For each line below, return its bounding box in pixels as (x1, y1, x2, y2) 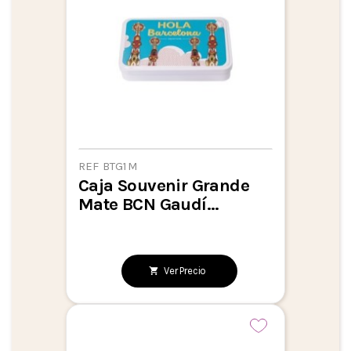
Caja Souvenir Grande (78, 174, 249, 196)
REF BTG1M (78, 158, 138, 173)
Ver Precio (164, 265, 207, 277)
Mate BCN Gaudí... (78, 193, 219, 215)
